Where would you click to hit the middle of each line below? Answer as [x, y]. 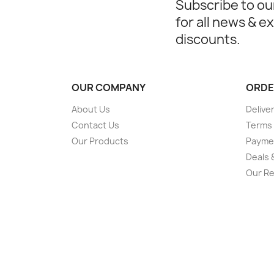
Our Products [100, 141]
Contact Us [95, 125]
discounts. [208, 39]
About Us [91, 109]
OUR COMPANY [109, 87]
